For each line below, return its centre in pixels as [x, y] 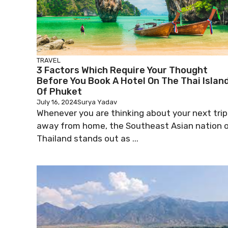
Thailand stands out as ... [88, 138]
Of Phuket [59, 92]
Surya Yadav [97, 102]
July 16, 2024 [57, 102]
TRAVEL [49, 60]
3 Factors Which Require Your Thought [122, 70]
